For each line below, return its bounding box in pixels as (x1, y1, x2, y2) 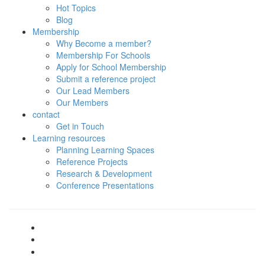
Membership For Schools (56, 49, 150, 62)
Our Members (56, 96, 108, 109)
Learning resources (33, 132, 105, 144)
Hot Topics (56, 2, 96, 14)
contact (33, 108, 60, 121)
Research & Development (56, 167, 152, 180)
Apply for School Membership (56, 61, 166, 73)
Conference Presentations (56, 179, 154, 192)
